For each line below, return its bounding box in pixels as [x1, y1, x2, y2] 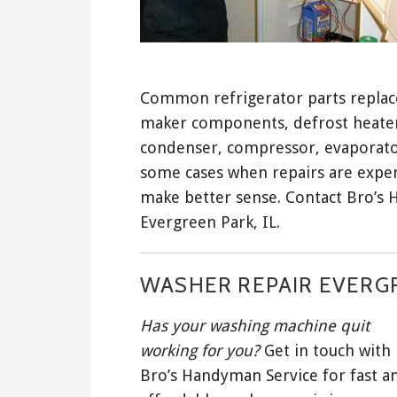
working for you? [140, 341, 260, 361]
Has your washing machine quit [140, 316, 370, 336]
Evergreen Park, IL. [140, 213, 280, 232]
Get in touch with [260, 341, 391, 361]
